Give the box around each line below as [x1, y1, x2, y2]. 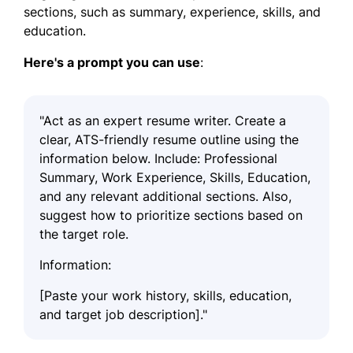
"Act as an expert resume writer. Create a [39, 112, 286, 128]
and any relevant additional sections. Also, [39, 188, 292, 204]
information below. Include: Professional [39, 150, 277, 166]
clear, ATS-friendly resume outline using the [39, 131, 299, 147]
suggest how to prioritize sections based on [39, 206, 303, 223]
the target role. [39, 225, 128, 242]
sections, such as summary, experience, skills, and [24, 3, 321, 20]
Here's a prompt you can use [24, 54, 200, 70]
